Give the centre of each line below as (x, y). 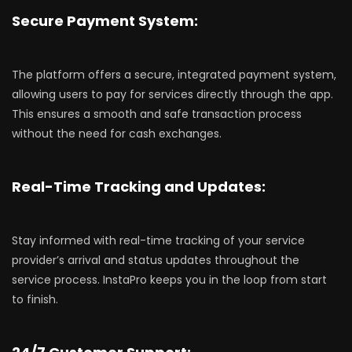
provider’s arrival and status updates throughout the (156, 260)
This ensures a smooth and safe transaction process (157, 114)
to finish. (35, 300)
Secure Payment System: (105, 21)
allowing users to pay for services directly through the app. (172, 95)
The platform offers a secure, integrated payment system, (174, 75)
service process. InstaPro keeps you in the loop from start (169, 280)
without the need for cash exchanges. (117, 134)
